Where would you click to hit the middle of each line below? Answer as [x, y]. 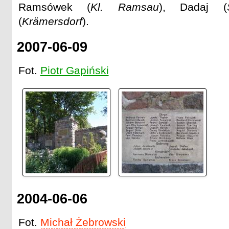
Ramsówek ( [54, 7]
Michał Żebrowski [83, 222]
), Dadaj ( [193, 7]
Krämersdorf [52, 21]
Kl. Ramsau [125, 7]
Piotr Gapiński [74, 71]
